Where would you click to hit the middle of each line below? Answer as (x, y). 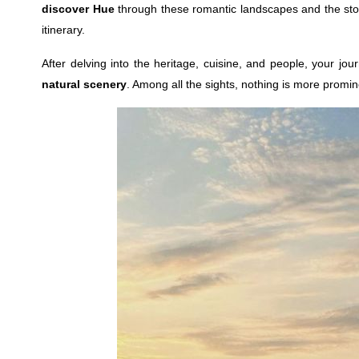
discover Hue (78, 9)
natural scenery (84, 84)
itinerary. (63, 30)
